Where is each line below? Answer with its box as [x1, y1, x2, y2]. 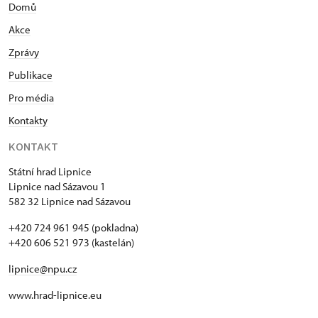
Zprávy [9, 45, 39, 59]
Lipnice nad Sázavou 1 [9, 180, 106, 193]
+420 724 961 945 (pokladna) [9, 221, 138, 234]
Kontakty [9, 114, 48, 127]
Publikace [9, 68, 53, 82]
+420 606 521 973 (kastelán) [9, 236, 134, 249]
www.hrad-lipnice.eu [9, 288, 102, 302]
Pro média [9, 91, 54, 104]
